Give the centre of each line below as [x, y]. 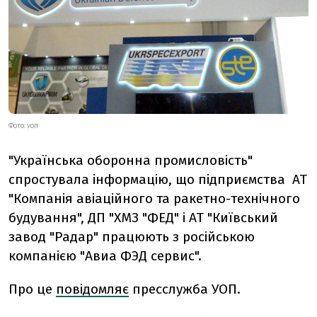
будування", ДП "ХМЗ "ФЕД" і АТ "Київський [143, 217]
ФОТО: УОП [23, 126]
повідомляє [92, 289]
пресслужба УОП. [185, 289]
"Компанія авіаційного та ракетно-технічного [154, 198]
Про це [32, 289]
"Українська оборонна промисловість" [131, 160]
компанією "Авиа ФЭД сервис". [105, 255]
